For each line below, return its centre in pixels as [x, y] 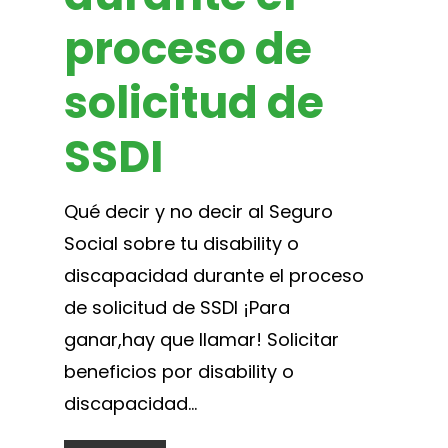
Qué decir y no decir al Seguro [198, 211]
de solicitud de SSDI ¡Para [177, 307]
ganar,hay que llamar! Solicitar [201, 339]
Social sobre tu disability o [181, 243]
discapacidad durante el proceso [214, 275]
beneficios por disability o [179, 371]
